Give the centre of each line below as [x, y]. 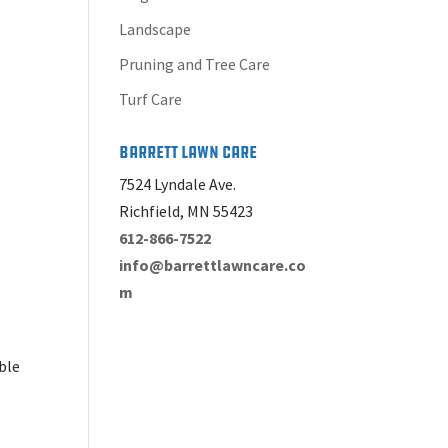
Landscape [155, 29]
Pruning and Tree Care [195, 64]
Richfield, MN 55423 [186, 211]
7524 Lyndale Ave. [178, 184]
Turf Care [151, 99]
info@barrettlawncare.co [213, 265]
